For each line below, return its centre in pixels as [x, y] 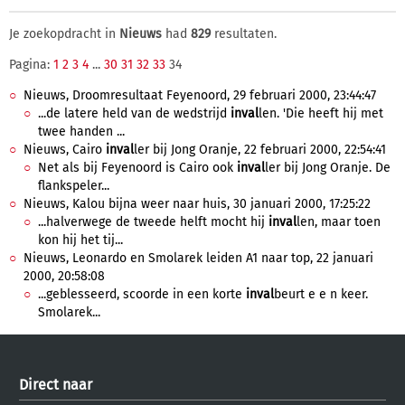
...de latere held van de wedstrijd [134, 113]
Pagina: [31, 65]
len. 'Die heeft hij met [321, 113]
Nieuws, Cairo [65, 150]
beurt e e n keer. [321, 294]
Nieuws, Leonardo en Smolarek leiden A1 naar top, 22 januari [198, 258]
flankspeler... [74, 186]
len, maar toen [339, 222]
